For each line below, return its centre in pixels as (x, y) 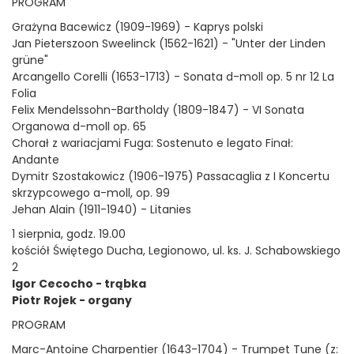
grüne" (30, 60)
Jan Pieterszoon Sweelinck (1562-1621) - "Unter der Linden (169, 43)
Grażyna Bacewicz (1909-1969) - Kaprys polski (137, 27)
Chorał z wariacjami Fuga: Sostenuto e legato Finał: (153, 143)
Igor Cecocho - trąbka (79, 284)
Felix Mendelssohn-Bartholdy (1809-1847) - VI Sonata (158, 110)
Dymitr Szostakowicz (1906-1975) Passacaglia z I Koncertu (171, 176)
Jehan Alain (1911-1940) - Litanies (103, 209)
